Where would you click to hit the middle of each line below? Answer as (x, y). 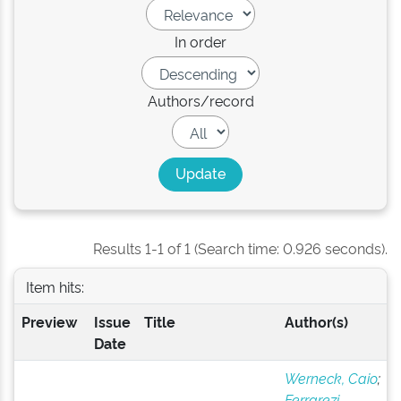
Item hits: (55, 286)
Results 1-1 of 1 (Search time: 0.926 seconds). (240, 248)
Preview (49, 321)
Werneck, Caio (331, 378)
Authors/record (200, 100)
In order (200, 41)
